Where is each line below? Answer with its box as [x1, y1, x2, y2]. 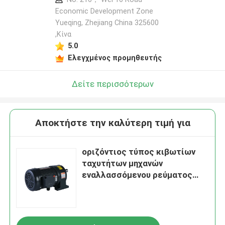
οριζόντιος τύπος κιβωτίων [82, 147, 196, 157]
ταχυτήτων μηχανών [82, 158, 163, 169]
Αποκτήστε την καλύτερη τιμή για [35, 117, 190, 129]
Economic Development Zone [55, 7, 153, 16]
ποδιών [82, 193, 113, 203]
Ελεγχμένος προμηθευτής [67, 53, 162, 62]
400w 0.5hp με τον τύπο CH [82, 181, 191, 192]
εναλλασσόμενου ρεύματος [82, 170, 193, 180]
